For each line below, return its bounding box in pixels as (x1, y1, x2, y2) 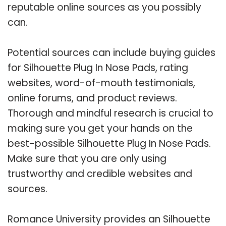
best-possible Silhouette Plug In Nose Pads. (8, 136, 211, 150)
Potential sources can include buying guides (8, 45, 215, 60)
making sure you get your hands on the (8, 121, 193, 135)
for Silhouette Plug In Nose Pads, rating (8, 61, 188, 75)
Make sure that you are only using (8, 151, 166, 165)
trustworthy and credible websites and (8, 166, 192, 181)
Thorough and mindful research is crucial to (8, 106, 213, 120)
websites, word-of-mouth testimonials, (8, 76, 195, 90)
